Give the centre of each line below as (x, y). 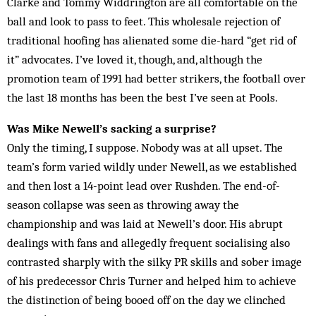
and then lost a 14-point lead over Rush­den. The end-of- (144, 186)
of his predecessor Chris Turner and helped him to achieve (152, 281)
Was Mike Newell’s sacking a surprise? (112, 128)
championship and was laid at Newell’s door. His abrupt (145, 224)
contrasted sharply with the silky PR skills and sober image (154, 262)
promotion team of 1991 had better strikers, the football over (156, 78)
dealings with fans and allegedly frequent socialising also (148, 243)
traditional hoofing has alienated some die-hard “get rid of (152, 40)
